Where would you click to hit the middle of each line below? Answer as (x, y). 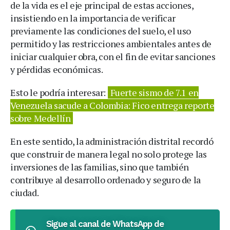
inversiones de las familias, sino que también (100, 167)
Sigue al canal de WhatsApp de (105, 224)
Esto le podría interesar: (59, 92)
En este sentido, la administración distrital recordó (112, 141)
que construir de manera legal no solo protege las (109, 154)
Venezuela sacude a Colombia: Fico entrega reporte (112, 105)
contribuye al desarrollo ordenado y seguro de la (106, 179)
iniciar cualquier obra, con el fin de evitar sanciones (113, 56)
